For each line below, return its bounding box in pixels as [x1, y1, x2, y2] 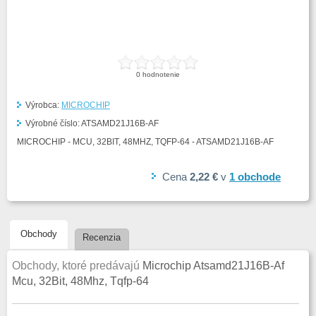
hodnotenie [140, 71, 180, 78]
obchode [235, 171, 281, 183]
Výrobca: [25, 100, 61, 110]
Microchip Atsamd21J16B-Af [142, 260, 284, 272]
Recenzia [83, 232, 121, 243]
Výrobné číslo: [25, 119, 81, 128]
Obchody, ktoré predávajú [12, 260, 142, 272]
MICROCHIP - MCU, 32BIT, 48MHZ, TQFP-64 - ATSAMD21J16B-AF [17, 137, 274, 147]
